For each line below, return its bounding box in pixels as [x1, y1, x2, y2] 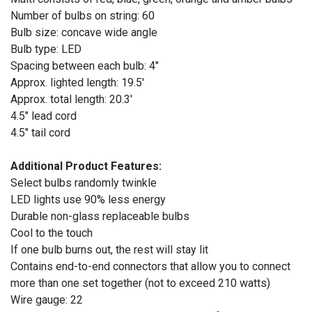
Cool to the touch [10, 226, 93, 240]
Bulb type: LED [10, 42, 81, 56]
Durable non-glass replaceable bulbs [10, 210, 189, 224]
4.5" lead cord [10, 109, 77, 123]
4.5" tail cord [10, 126, 70, 140]
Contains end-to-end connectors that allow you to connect [10, 260, 290, 274]
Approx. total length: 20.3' [10, 93, 132, 107]
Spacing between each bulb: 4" [10, 59, 159, 73]
